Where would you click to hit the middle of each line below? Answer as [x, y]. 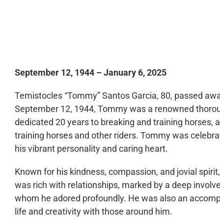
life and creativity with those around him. [94, 212]
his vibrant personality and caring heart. [92, 149]
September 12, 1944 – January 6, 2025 [90, 73]
